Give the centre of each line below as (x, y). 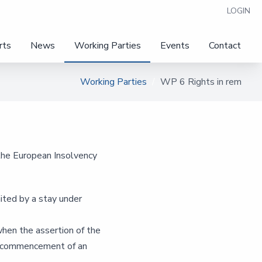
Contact (225, 46)
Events (175, 46)
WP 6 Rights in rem (201, 82)
